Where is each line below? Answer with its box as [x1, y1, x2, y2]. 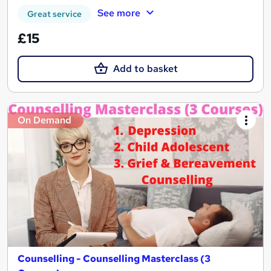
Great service [27, 8, 82, 20]
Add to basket [113, 62, 178, 76]
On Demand [18, 114, 71, 127]
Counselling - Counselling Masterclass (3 [18, 252, 211, 265]
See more [97, 7, 140, 20]
